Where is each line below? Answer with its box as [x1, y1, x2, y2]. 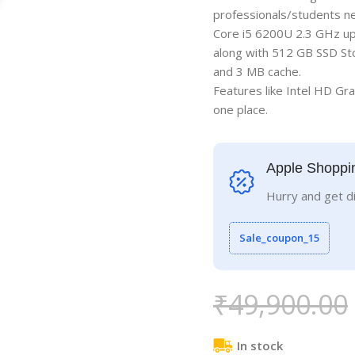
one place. [212, 101, 268, 117]
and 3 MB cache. [212, 63, 301, 79]
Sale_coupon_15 [239, 230, 319, 245]
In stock [236, 337, 283, 353]
